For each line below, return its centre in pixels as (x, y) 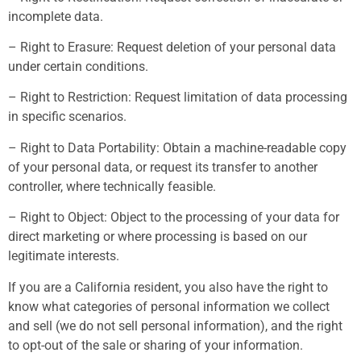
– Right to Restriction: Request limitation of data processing (178, 98)
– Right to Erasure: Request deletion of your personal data (172, 47)
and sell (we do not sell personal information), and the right (175, 326)
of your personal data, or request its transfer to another (163, 167)
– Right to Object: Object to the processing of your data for (174, 218)
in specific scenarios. (67, 117)
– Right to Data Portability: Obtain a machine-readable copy (177, 147)
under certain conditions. (78, 66)
